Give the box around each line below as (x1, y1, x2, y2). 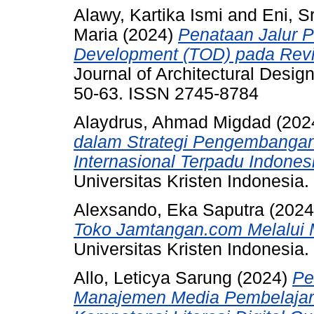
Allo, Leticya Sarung (74, 268, 232, 287)
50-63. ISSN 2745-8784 (74, 84, 259, 104)
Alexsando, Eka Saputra (74, 200, 264, 219)
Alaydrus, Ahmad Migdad (74, 112, 271, 132)
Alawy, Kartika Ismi (74, 6, 223, 25)
